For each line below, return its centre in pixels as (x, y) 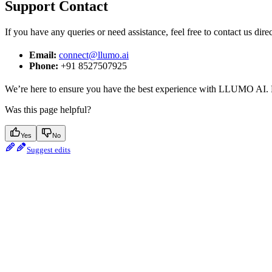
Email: (43, 55)
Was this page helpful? (48, 110)
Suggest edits (49, 150)
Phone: (44, 66)
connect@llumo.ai (94, 55)
